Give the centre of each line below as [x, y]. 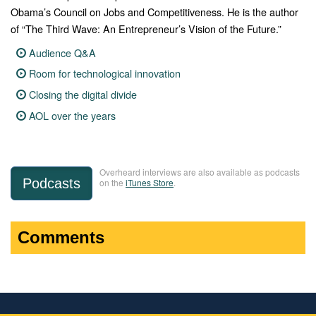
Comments [61, 238]
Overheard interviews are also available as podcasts [200, 172]
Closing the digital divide [83, 95]
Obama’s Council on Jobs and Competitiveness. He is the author [154, 11]
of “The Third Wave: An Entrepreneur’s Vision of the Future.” [146, 28]
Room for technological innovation [105, 73]
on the [113, 183]
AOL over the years [73, 115]
